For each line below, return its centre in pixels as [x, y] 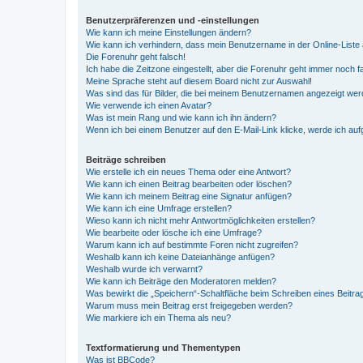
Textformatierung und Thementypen [163, 348]
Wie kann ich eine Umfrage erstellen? [159, 208]
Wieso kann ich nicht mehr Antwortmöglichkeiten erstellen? [201, 220]
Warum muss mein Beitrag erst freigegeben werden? [189, 305]
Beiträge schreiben [126, 160]
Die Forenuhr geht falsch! [136, 57]
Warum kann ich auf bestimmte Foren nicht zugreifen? [192, 245]
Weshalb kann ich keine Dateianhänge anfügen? [180, 257]
